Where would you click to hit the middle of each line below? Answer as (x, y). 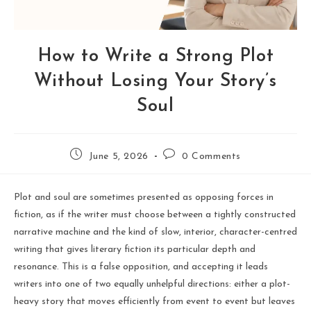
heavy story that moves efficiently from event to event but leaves (154, 301)
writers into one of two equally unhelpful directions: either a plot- (152, 284)
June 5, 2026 (118, 156)
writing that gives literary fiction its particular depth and (135, 249)
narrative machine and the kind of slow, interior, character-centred (155, 232)
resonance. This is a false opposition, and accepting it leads (141, 267)
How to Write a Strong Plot (155, 56)
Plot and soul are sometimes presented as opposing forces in (144, 197)
